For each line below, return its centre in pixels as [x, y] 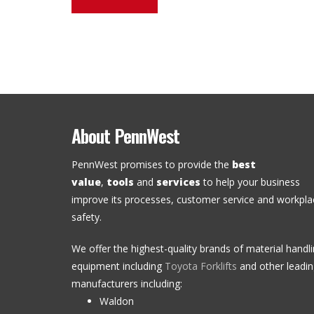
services [177, 182]
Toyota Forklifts [201, 266]
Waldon [117, 301]
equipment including [118, 266]
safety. [87, 217]
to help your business [250, 182]
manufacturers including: [127, 284]
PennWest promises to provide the [152, 165]
